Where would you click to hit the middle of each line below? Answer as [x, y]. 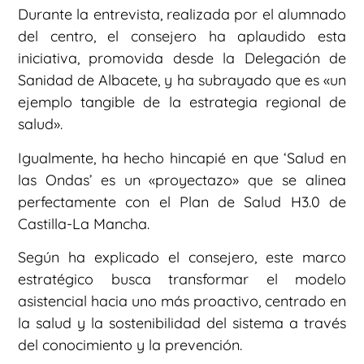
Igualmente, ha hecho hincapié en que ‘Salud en [182, 158]
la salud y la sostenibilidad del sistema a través [182, 323]
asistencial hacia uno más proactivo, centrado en [182, 301]
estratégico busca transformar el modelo [182, 279]
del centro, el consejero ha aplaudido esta [182, 37]
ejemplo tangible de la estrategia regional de [182, 102]
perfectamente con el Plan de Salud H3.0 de [182, 201]
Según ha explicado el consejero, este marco [182, 257]
